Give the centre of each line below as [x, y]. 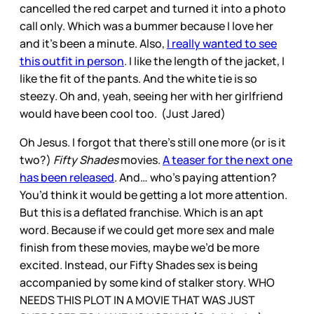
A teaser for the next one [227, 159]
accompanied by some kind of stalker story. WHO [147, 282]
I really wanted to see [222, 43]
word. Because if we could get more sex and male [147, 230]
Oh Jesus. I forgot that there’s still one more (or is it [153, 142]
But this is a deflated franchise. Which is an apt [142, 212]
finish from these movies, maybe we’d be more [139, 247]
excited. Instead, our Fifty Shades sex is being [139, 265]
